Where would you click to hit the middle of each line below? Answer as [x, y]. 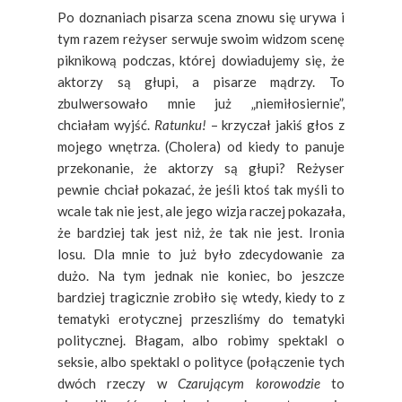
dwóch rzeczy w [118, 383]
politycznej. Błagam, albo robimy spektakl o [201, 340]
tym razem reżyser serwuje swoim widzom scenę [201, 38]
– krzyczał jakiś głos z [275, 124]
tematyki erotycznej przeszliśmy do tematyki [201, 318]
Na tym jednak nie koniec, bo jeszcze [221, 275]
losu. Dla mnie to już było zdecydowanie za [201, 253]
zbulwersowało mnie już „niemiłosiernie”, [201, 103]
